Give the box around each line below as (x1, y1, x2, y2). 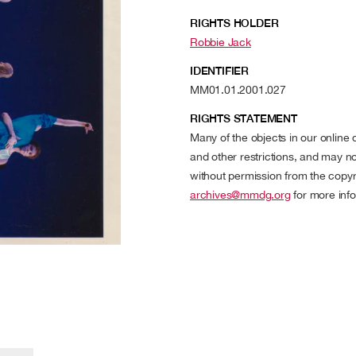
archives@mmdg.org (190, 188, 291, 201)
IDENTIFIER (190, 64, 249, 77)
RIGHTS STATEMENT (190, 112, 297, 125)
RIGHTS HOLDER (190, 17, 279, 29)
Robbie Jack (190, 36, 251, 48)
